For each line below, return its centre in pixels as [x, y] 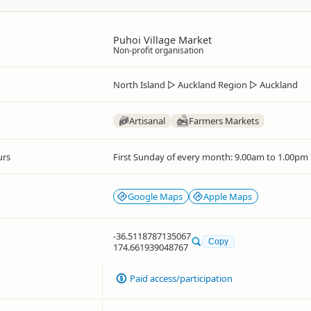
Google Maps [155, 196]
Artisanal [148, 121]
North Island [139, 85]
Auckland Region [212, 85]
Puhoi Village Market [162, 40]
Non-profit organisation [158, 50]
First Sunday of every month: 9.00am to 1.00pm [211, 157]
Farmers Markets [224, 121]
